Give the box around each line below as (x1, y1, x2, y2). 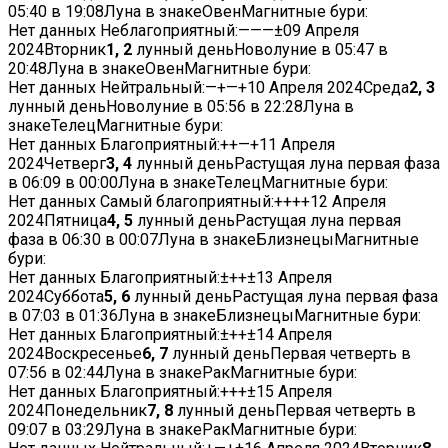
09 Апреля (283, 21, 359, 41)
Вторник (44, 40, 106, 60)
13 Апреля (256, 268, 332, 288)
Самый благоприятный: (100, 192, 274, 212)
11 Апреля (259, 135, 335, 155)
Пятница (44, 211, 107, 231)
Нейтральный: (100, 78, 205, 98)
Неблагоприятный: (100, 21, 238, 41)
